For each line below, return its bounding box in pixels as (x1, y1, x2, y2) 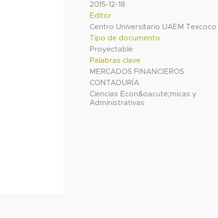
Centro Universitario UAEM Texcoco (90, 23, 217, 31)
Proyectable (90, 45, 133, 53)
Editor (90, 12, 112, 19)
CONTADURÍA (90, 79, 140, 87)
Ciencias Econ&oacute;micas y (90, 90, 197, 98)
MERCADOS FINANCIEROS (90, 68, 184, 75)
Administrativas (90, 99, 145, 107)
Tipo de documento (90, 34, 161, 42)
